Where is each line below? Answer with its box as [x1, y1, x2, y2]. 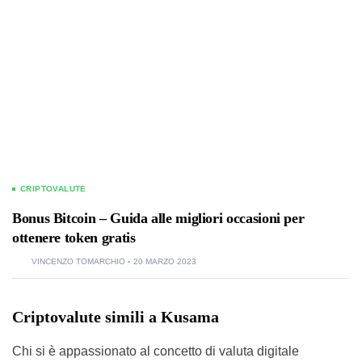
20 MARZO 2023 [133, 256, 196, 266]
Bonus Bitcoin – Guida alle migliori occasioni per [12, 209, 305, 226]
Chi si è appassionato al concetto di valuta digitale [12, 343, 299, 358]
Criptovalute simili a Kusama [12, 307, 219, 326]
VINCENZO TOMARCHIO [32, 256, 125, 266]
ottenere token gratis [12, 229, 136, 246]
